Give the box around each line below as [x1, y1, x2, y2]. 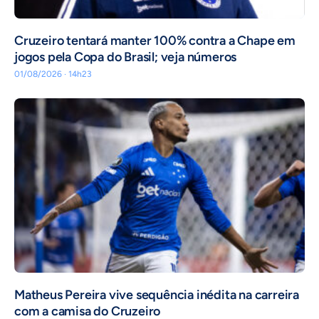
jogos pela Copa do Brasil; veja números [14, 49, 237, 66]
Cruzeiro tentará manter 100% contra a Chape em [14, 33, 296, 49]
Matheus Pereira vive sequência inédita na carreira [14, 287, 299, 303]
